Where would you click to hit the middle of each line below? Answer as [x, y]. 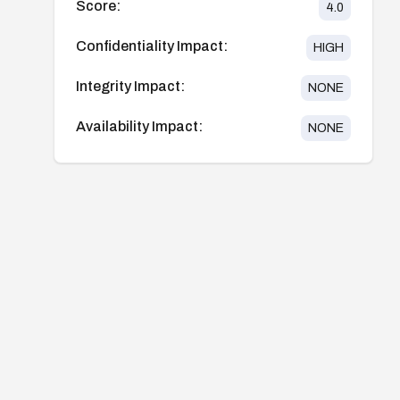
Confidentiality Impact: [152, 46]
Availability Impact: [139, 126]
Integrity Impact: [130, 86]
